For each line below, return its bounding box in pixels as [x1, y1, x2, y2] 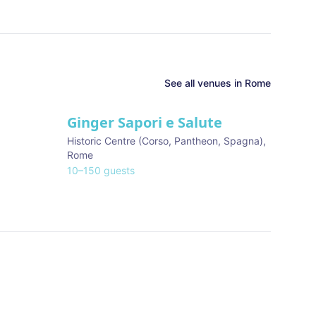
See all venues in [164, 77, 245, 89]
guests [101, 164, 135, 176]
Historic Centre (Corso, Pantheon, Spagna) [67, 135, 263, 147]
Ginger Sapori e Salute [67, 113, 222, 132]
